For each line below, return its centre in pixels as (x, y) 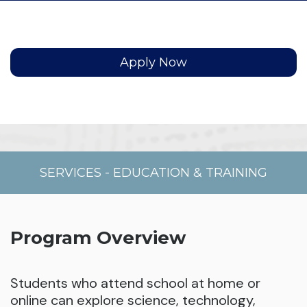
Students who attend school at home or (135, 283)
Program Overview (98, 238)
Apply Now (153, 62)
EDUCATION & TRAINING (190, 173)
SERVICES (71, 173)
